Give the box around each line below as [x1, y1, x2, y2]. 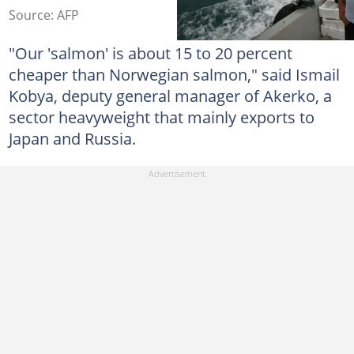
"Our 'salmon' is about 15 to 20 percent [8, 41, 292, 64]
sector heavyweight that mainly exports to [8, 105, 314, 128]
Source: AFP [8, 6, 79, 24]
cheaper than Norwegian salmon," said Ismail [8, 62, 340, 85]
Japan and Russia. [8, 126, 136, 149]
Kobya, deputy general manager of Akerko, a [8, 84, 332, 107]
